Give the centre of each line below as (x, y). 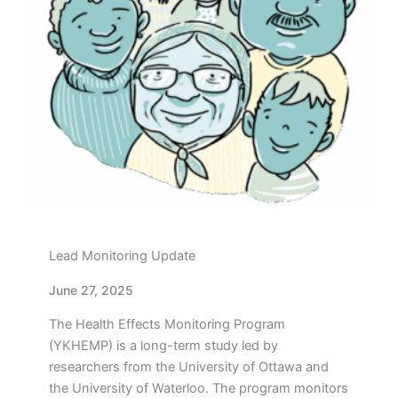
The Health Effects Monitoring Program (167, 325)
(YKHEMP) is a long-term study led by (163, 346)
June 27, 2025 (91, 291)
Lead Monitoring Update (122, 256)
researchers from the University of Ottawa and (189, 367)
